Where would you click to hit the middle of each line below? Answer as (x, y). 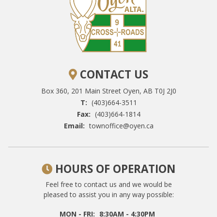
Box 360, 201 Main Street (81, 91)
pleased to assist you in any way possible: (108, 194)
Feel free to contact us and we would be (108, 184)
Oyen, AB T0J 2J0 (149, 91)
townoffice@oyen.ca (121, 125)
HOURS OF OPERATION (114, 169)
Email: (74, 125)
